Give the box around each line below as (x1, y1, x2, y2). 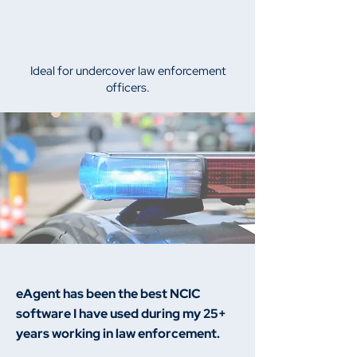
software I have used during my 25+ (16, 305, 226, 322)
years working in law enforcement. (16, 325, 220, 342)
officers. (105, 80, 150, 96)
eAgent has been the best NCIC (16, 285, 200, 302)
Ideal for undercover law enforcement (29, 63, 226, 79)
